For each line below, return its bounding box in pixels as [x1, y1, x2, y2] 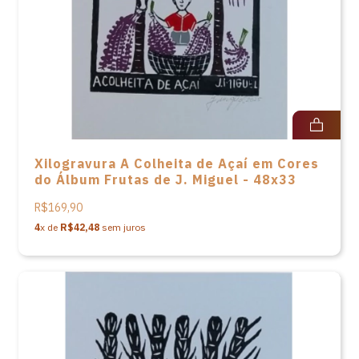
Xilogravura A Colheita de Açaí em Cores [34, 155, 319, 171]
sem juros [99, 221, 146, 233]
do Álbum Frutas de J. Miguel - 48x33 [34, 171, 296, 188]
